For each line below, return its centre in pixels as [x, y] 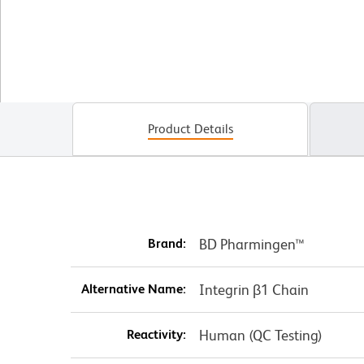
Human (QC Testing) [260, 336]
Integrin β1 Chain [253, 290]
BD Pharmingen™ [251, 245]
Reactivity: [156, 335]
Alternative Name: [133, 289]
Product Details [190, 129]
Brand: [167, 244]
